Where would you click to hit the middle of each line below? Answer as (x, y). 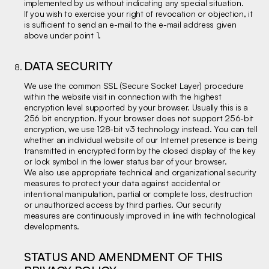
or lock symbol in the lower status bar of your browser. (125, 161)
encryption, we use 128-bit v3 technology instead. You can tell (141, 129)
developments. (52, 226)
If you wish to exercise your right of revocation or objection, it (138, 14)
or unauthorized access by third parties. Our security (123, 204)
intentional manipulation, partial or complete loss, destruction (139, 194)
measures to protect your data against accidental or (122, 183)
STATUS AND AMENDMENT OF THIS (123, 257)
